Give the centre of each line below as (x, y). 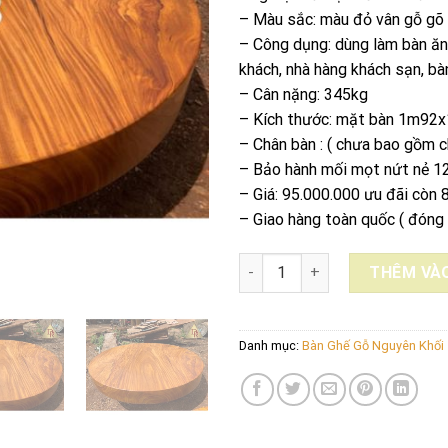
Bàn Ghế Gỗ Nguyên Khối (373, 345)
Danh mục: (270, 345)
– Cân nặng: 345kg (303, 94)
